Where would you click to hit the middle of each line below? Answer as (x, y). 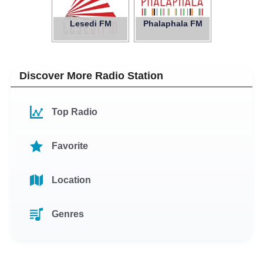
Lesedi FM (90, 23)
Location (71, 180)
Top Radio (75, 112)
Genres (68, 214)
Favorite (70, 146)
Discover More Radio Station (91, 76)
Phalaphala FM (173, 23)
